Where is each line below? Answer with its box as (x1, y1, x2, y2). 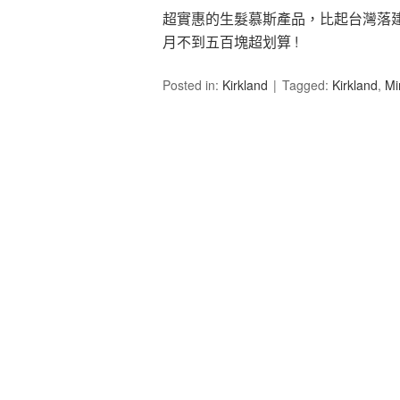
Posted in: (162, 76, 222, 95)
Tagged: (282, 76, 332, 95)
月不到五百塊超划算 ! (162, 31, 298, 53)
